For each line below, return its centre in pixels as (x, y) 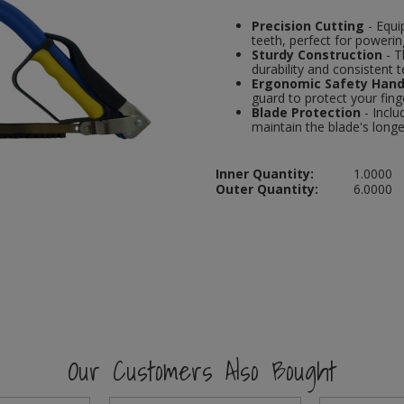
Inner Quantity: (265, 174)
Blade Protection (306, 113)
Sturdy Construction (317, 55)
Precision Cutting (308, 26)
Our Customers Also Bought (202, 371)
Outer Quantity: (267, 189)
